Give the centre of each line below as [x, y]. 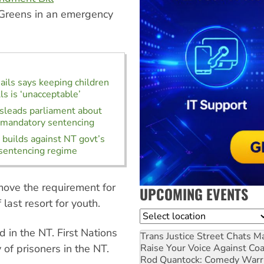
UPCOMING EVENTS [194, 194]
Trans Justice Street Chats [196, 236]
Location [159, 215]
